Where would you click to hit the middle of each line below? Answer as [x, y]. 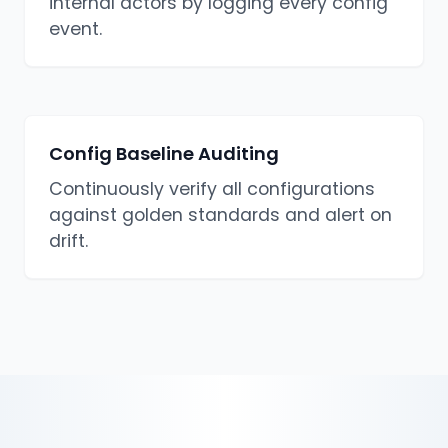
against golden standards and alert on [220, 215]
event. [75, 29]
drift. [68, 241]
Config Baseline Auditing [164, 154]
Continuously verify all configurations [212, 189]
